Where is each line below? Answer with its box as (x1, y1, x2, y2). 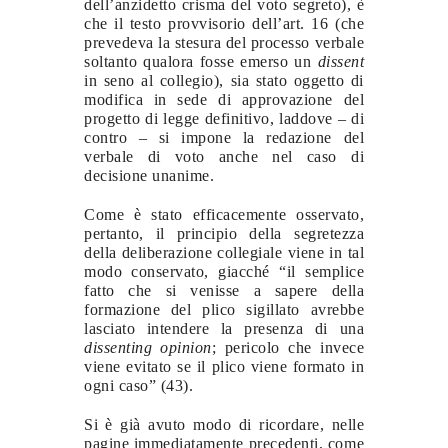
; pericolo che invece (211, 338, 364, 356)
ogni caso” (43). (84, 376, 193, 394)
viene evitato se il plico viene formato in (84, 357, 364, 375)
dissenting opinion (84, 338, 212, 356)
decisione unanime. (84, 166, 214, 184)
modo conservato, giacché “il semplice (84, 262, 364, 280)
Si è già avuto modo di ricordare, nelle (84, 415, 364, 433)
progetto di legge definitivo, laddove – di (84, 109, 364, 127)
